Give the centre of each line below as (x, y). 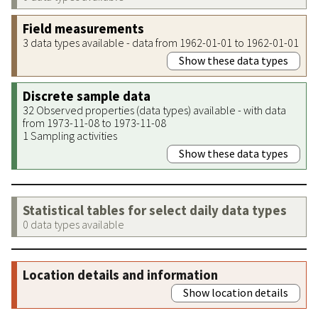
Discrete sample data (87, 96)
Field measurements (83, 28)
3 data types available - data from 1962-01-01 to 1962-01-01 (161, 42)
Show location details (236, 292)
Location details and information (120, 275)
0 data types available (73, 224)
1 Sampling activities (70, 135)
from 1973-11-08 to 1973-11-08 (94, 122)
